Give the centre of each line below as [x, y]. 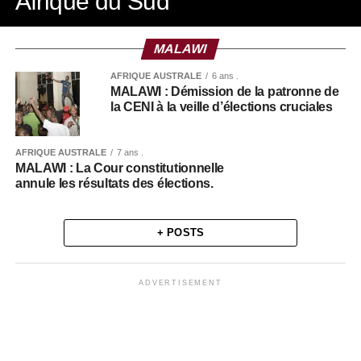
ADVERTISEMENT [180, 283]
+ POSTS [180, 232]
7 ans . [130, 152]
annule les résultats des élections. [114, 183]
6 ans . [225, 76]
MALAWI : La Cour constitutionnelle [119, 168]
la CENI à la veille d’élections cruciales [221, 107]
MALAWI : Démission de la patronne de [224, 91]
